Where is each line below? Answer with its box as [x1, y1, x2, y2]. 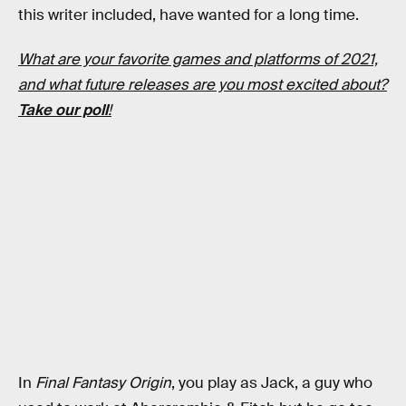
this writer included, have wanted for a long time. [18, 5, 359, 24]
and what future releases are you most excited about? [18, 75, 387, 95]
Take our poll [18, 101, 108, 121]
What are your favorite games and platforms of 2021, [18, 50, 378, 70]
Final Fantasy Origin [35, 373, 171, 393]
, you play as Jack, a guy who [171, 373, 372, 393]
